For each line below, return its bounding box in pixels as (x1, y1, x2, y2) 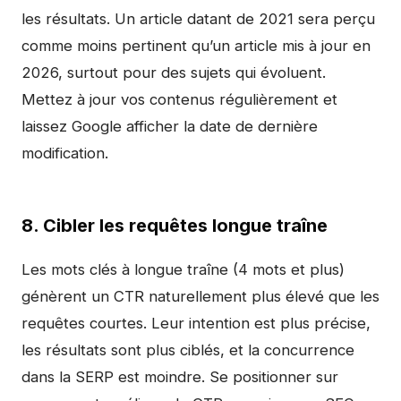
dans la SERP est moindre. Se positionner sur (21, 368, 338, 386)
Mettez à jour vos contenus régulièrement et (21, 90, 337, 108)
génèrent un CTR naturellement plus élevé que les (21, 287, 380, 305)
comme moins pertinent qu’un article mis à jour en (21, 37, 371, 55)
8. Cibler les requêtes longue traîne (21, 215, 328, 236)
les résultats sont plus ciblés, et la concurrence (21, 341, 354, 359)
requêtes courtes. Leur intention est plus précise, (21, 314, 371, 332)
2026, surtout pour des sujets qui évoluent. (21, 64, 326, 81)
